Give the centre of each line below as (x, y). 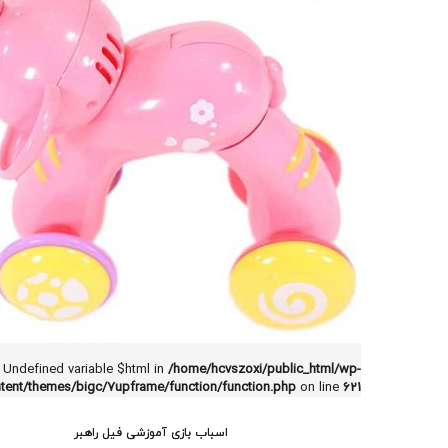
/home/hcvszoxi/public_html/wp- (264, 370)
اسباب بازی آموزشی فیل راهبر (151, 433)
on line (319, 388)
